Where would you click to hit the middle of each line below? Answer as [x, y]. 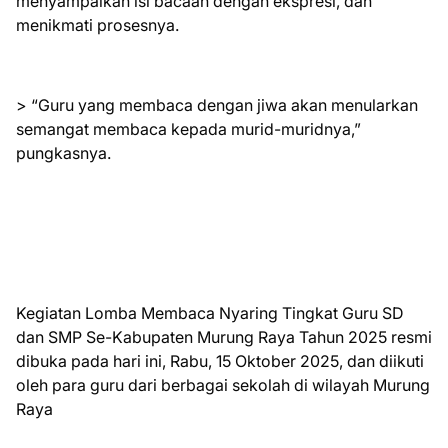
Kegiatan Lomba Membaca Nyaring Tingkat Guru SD [210, 313]
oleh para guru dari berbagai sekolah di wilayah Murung [223, 385]
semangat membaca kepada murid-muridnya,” [188, 129]
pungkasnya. [63, 153]
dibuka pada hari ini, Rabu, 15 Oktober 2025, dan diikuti [220, 361]
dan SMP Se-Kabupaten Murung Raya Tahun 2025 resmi [224, 337]
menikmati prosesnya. [97, 25]
